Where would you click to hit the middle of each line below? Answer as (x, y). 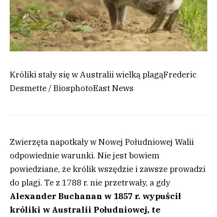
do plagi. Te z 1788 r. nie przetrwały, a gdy (90, 183)
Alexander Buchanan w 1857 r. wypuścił (95, 196)
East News (113, 88)
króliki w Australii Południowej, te (85, 210)
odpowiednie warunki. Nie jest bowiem (85, 156)
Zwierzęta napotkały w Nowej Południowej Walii (102, 142)
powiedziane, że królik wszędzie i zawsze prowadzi (108, 169)
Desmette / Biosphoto (51, 88)
